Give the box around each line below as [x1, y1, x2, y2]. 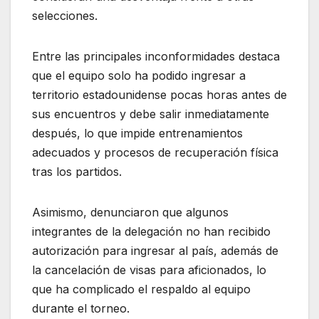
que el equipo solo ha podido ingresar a [32, 68, 246, 83]
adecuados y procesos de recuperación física [32, 145, 278, 159]
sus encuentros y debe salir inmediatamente [32, 106, 269, 121]
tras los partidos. [32, 164, 122, 179]
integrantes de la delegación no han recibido [32, 224, 271, 239]
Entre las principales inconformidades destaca [32, 48, 280, 63]
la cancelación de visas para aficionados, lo [32, 262, 266, 277]
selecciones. [32, 8, 98, 23]
